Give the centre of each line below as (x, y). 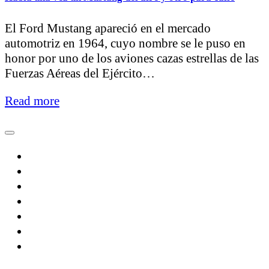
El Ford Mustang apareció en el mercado (108, 29)
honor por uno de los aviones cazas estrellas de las (132, 59)
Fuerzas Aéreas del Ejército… (80, 74)
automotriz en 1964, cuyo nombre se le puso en (125, 44)
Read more (32, 101)
